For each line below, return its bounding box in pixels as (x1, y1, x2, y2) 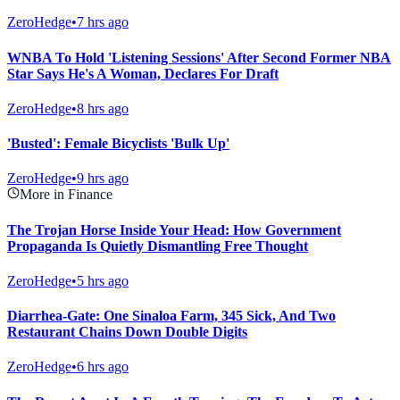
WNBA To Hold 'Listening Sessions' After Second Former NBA (7, 49, 391, 65)
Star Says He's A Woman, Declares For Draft (7, 65, 279, 81)
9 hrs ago (77, 171, 129, 187)
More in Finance (20, 187, 112, 203)
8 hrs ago (77, 100, 129, 116)
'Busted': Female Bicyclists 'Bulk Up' (7, 136, 229, 152)
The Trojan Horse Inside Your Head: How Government (7, 221, 341, 237)
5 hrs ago (77, 272, 129, 288)
